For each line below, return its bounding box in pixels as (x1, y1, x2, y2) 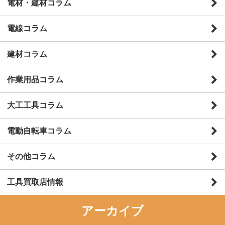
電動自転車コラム (7, 126, 71, 135)
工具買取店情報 (7, 177, 63, 186)
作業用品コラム (7, 75, 63, 84)
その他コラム (7, 152, 55, 161)
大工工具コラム (7, 100, 63, 109)
